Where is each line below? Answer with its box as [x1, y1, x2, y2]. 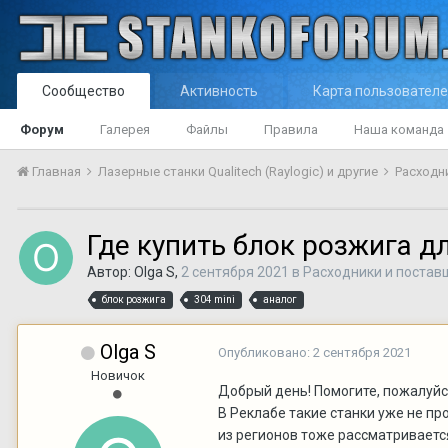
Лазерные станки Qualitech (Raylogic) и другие [98, 164, 381, 179]
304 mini [194, 293, 235, 305]
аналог [263, 293, 297, 305]
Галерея [100, 122, 150, 137]
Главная [29, 164, 84, 179]
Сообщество [42, 83, 125, 99]
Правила [264, 122, 318, 137]
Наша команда [354, 122, 444, 137]
